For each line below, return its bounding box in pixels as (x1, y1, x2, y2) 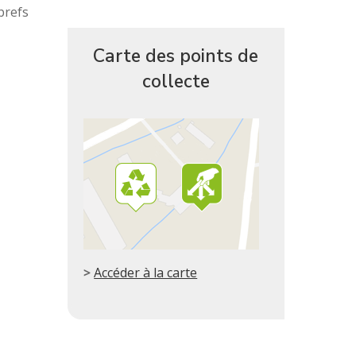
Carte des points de (93, 43, 259, 68)
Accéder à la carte (94, 263, 198, 281)
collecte (141, 68, 210, 94)
